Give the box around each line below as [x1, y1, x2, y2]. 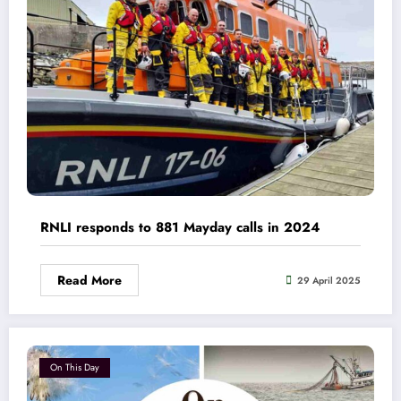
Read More [57, 271, 122, 290]
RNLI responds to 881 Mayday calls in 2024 [40, 218, 320, 238]
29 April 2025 [297, 273, 361, 287]
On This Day [50, 361, 99, 375]
